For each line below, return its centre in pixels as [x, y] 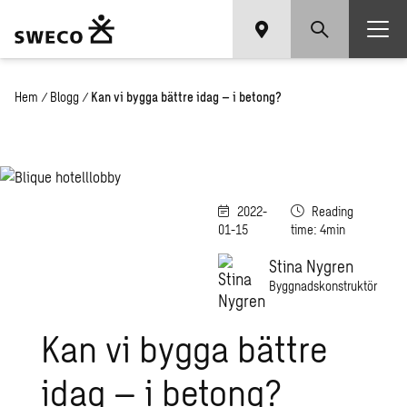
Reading [332, 211]
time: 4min [318, 229]
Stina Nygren [311, 266]
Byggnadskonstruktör [323, 286]
